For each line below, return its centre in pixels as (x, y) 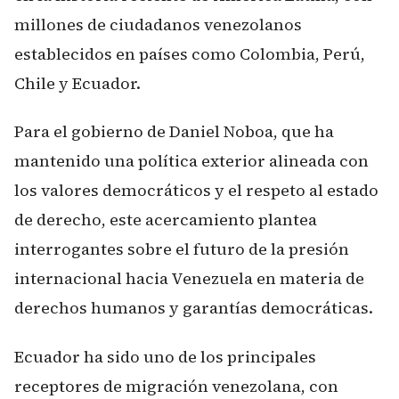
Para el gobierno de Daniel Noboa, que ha (174, 131)
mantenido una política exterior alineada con (191, 161)
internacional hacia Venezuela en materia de (189, 278)
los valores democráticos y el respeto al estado (196, 190)
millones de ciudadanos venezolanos (158, 24)
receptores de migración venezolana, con (176, 386)
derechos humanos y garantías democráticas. (194, 308)
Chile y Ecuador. (77, 83)
